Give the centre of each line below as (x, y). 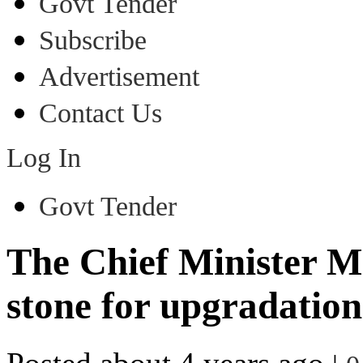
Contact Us (100, 113)
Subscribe (93, 40)
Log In (44, 158)
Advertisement (119, 77)
